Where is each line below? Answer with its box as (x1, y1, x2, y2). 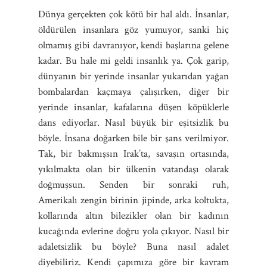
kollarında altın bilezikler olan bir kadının (38, 209, 229, 222)
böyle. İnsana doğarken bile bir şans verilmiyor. (38, 131, 229, 145)
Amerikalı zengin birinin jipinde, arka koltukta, (38, 193, 229, 207)
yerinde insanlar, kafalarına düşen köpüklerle (38, 100, 229, 114)
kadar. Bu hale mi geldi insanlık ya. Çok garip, (38, 54, 229, 67)
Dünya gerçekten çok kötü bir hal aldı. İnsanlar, (38, 7, 229, 21)
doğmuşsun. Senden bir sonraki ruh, (38, 178, 229, 191)
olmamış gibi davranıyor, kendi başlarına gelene (38, 38, 229, 52)
